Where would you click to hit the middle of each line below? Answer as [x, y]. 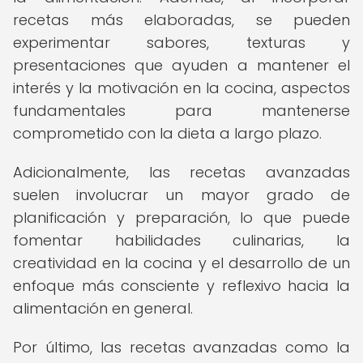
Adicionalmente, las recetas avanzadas [181, 172]
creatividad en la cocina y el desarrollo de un [181, 263]
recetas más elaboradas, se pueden [181, 20]
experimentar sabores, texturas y [181, 43]
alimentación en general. [103, 308]
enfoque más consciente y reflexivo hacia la [181, 286]
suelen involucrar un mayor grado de [181, 195]
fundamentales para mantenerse [181, 111]
